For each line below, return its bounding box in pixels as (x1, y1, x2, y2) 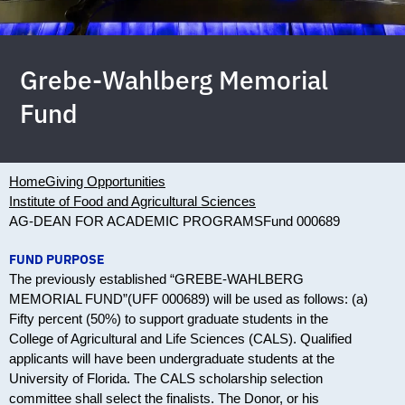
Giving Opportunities (45, 174, 165, 190)
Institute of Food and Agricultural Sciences (9, 193, 256, 210)
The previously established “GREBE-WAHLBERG (9, 271, 304, 287)
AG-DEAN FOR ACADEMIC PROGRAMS (9, 213, 263, 230)
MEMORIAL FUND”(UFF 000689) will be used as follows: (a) (9, 291, 368, 307)
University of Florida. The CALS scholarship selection (9, 371, 323, 387)
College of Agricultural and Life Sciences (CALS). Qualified (9, 331, 352, 347)
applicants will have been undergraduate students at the (9, 351, 334, 367)
